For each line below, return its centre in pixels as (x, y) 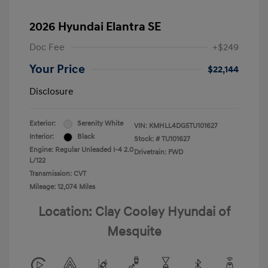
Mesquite (134, 232)
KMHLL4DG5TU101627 (183, 126)
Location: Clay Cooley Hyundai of (134, 212)
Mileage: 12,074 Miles (62, 187)
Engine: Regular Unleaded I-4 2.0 (81, 150)
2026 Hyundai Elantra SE (95, 27)
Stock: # (147, 139)
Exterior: (42, 124)
